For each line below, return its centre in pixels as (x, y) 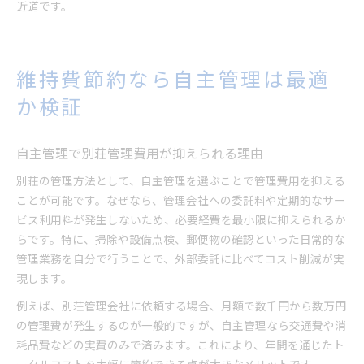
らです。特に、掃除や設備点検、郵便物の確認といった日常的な (181, 239)
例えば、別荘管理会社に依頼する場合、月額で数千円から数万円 (181, 305)
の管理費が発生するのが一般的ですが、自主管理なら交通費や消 (181, 325)
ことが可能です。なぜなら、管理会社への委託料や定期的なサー (181, 200)
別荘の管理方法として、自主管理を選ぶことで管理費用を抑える (181, 180)
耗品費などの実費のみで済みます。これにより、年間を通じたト (180, 344)
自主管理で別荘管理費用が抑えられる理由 (140, 153)
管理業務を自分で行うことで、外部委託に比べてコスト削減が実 (180, 258)
